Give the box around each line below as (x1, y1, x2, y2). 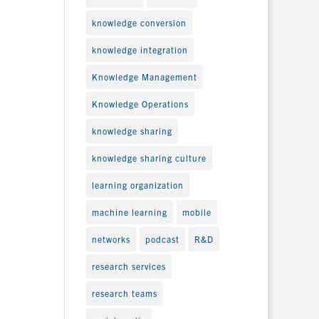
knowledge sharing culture (91, 152, 206, 163)
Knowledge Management (91, 70, 197, 82)
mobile (182, 206, 211, 217)
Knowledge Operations (91, 98, 189, 109)
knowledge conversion (91, 16, 187, 28)
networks (91, 233, 130, 244)
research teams (91, 287, 157, 298)
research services (91, 260, 166, 271)
